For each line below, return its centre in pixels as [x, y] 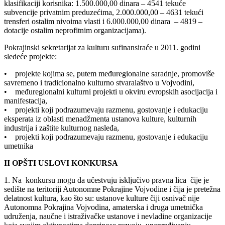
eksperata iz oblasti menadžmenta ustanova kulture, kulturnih [100, 119]
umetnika [19, 146]
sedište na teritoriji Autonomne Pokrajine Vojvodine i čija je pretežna [112, 189]
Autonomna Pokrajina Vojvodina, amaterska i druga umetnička [103, 207]
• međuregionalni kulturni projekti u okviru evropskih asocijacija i [111, 91]
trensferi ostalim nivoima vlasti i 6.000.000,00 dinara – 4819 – [103, 21]
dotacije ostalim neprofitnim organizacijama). [75, 30]
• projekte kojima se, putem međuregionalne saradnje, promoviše [109, 73]
